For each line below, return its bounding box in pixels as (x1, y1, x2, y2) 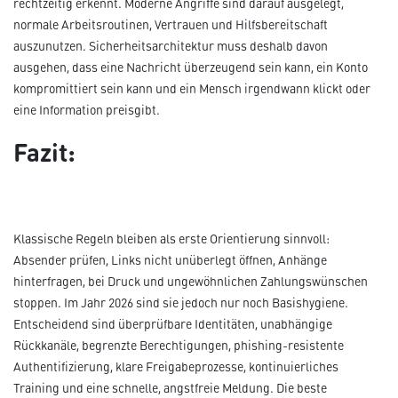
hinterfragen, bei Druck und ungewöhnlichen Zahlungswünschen (13, 273, 368, 291)
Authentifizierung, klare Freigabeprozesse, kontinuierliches (13, 358, 338, 376)
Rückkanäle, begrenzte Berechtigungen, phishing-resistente (13, 337, 344, 354)
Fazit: (13, 132, 76, 170)
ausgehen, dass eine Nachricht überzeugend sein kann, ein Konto (13, 59, 368, 76)
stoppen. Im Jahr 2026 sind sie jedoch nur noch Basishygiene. (13, 294, 348, 312)
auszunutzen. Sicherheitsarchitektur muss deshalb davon (13, 37, 328, 55)
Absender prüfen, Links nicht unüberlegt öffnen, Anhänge (13, 251, 327, 269)
